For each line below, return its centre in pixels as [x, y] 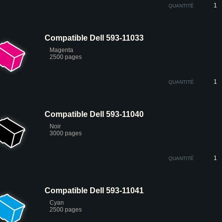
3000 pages [66, 133]
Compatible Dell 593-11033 [94, 38]
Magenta [61, 50]
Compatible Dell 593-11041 [94, 191]
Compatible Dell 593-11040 [94, 114]
